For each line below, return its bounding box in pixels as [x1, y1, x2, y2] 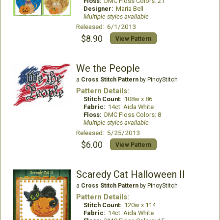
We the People [76, 62, 140, 75]
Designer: [83, 5, 113, 13]
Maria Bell [115, 5, 143, 13]
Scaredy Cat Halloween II [76, 168, 185, 181]
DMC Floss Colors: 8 [104, 111, 161, 119]
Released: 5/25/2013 [76, 129, 140, 137]
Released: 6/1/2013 [76, 23, 137, 31]
